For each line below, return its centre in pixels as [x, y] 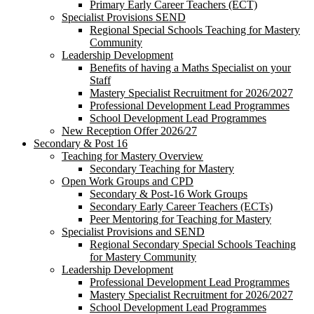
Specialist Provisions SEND [124, 17]
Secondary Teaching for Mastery [162, 168]
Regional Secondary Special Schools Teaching [193, 244]
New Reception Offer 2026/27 [129, 130]
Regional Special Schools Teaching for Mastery [195, 29]
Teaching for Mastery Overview [132, 156]
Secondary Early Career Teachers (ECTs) [181, 206]
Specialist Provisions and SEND [133, 231]
